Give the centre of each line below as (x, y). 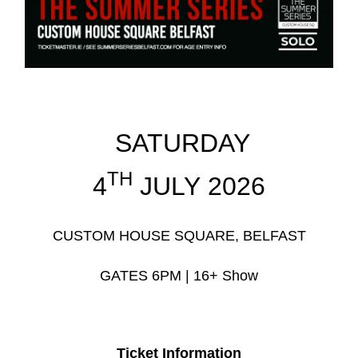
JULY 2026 (199, 186)
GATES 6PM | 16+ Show (179, 275)
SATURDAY (179, 143)
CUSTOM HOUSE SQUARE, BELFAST (179, 235)
